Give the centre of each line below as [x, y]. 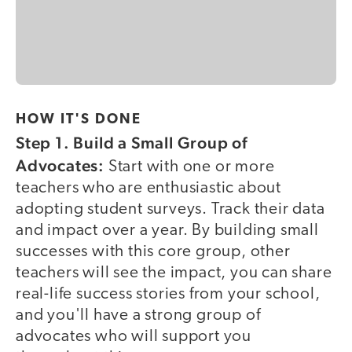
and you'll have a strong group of [138, 316]
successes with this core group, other [153, 252]
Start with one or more [190, 167]
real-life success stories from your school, [168, 295]
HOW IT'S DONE [79, 120]
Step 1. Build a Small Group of [132, 143]
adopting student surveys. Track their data [170, 210]
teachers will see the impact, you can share [174, 273]
